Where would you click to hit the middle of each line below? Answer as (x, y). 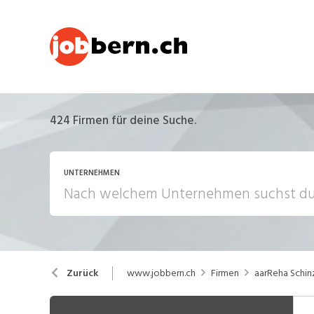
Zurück (82, 273)
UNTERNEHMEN (91, 173)
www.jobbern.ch (161, 273)
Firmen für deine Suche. (133, 121)
